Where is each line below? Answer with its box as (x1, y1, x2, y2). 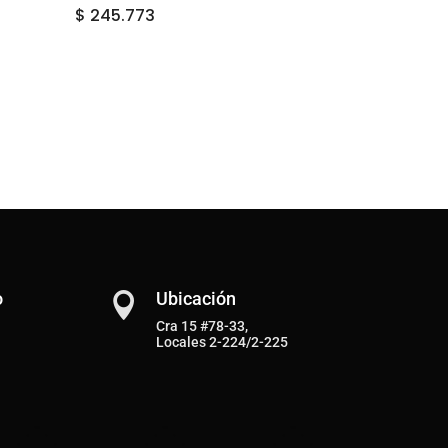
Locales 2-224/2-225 (155, 333, 288, 350)
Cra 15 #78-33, (155, 317, 248, 334)
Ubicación (155, 287, 236, 309)
